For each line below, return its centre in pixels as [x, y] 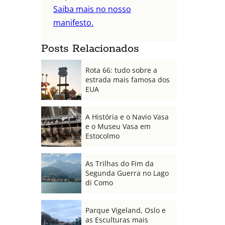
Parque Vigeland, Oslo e [126, 210]
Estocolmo [102, 136]
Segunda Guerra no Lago [127, 173]
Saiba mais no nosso [92, 9]
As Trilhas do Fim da [120, 164]
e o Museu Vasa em [118, 127]
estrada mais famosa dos [128, 80]
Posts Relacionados [90, 48]
